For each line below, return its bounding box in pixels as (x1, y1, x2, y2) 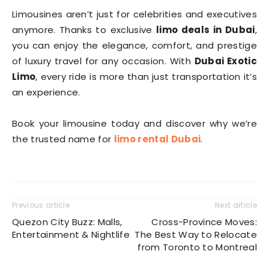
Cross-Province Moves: (151, 216, 257, 228)
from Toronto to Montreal (138, 241, 257, 253)
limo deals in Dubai (156, 23, 255, 36)
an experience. (12, 86, 80, 98)
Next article (215, 200, 257, 210)
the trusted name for (12, 133, 114, 145)
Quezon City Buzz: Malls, (12, 216, 122, 228)
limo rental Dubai (113, 133, 201, 145)
